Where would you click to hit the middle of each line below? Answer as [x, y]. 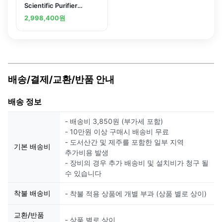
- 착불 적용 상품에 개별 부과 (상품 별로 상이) [136, 194]
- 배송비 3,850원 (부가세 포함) [114, 121]
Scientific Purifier [51, 6]
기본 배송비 [32, 147]
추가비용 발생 [87, 153]
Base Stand [42, 24]
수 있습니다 [83, 173]
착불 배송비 [32, 193]
